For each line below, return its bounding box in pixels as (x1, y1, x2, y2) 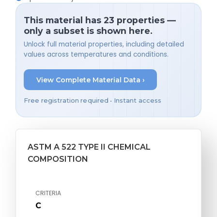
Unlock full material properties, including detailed (24, 40, 184, 49)
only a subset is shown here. (24, 26, 153, 36)
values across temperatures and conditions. (24, 50, 169, 60)
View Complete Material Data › (36, 75, 145, 84)
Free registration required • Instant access (24, 97, 162, 105)
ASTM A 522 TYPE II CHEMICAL (28, 142, 151, 152)
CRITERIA (35, 189, 61, 198)
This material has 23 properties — (24, 15, 176, 25)
